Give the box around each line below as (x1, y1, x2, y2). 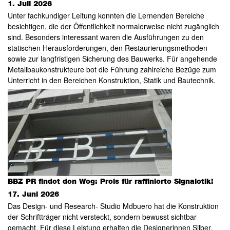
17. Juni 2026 (7, 191, 59, 199)
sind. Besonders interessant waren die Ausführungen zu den (7, 32, 204, 43)
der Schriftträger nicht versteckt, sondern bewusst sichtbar (7, 212, 197, 222)
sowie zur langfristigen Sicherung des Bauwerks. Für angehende (7, 53, 217, 64)
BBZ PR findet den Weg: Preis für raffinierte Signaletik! (7, 178, 213, 186)
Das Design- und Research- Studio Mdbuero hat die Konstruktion (7, 201, 219, 212)
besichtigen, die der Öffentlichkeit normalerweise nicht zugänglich (7, 21, 219, 32)
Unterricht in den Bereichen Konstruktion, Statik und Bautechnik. (7, 75, 218, 86)
